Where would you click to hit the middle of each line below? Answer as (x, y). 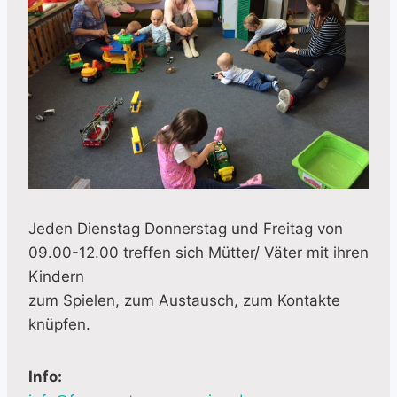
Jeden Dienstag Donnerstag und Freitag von (186, 228)
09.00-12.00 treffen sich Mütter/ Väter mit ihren (198, 252)
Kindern (56, 276)
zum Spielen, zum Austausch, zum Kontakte (184, 300)
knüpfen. (59, 324)
